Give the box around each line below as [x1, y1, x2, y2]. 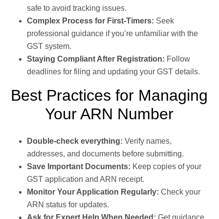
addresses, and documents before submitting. [27, 150, 184, 158]
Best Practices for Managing [11, 87, 208, 105]
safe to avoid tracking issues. [27, 4, 127, 13]
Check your [159, 188, 200, 197]
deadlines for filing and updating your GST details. [27, 67, 200, 76]
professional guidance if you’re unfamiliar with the [27, 29, 198, 38]
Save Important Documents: [27, 162, 131, 171]
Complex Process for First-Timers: [27, 17, 154, 25]
